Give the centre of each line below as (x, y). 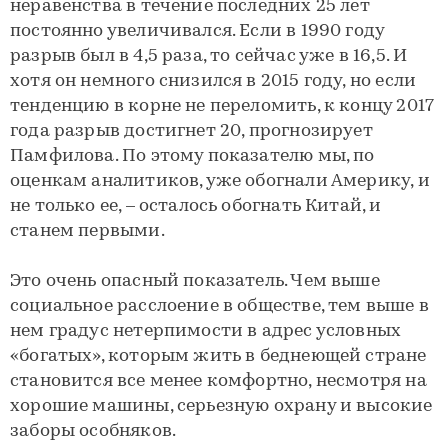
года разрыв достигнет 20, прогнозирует (191, 131)
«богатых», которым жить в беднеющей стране (218, 356)
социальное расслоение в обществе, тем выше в (219, 306)
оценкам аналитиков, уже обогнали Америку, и (220, 181)
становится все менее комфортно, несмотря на (218, 381)
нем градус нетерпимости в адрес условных (206, 331)
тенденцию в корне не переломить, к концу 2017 (222, 106)
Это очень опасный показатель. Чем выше (195, 281)
